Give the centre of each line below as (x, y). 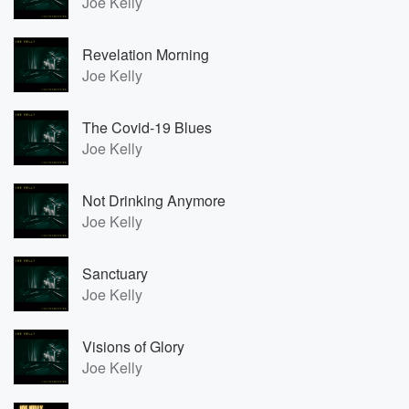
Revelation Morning (146, 54)
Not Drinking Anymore (154, 200)
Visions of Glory (133, 346)
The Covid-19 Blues (147, 127)
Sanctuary (115, 273)
